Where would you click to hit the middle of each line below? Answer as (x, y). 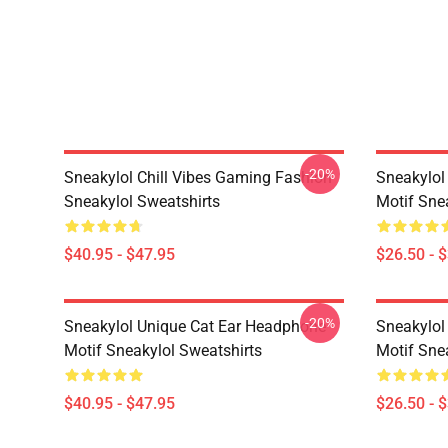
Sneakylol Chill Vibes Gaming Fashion (198, 177)
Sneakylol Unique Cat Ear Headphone (195, 326)
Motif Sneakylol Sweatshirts (163, 350)
